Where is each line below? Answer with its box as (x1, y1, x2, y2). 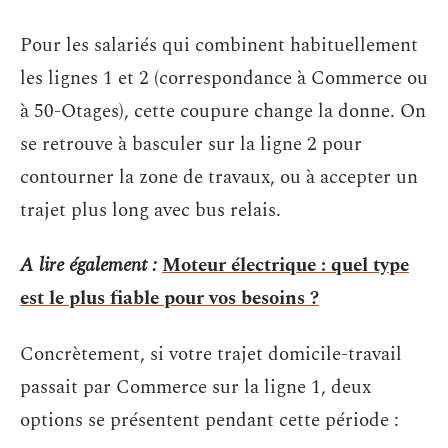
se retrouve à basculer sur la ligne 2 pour (20, 129, 362, 159)
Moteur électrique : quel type (162, 251, 409, 280)
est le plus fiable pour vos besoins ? (20, 284, 319, 313)
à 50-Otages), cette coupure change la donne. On (20, 96, 426, 126)
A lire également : (20, 251, 157, 280)
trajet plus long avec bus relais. (20, 195, 281, 225)
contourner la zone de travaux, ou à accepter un (20, 162, 418, 192)
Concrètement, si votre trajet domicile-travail (20, 339, 402, 369)
